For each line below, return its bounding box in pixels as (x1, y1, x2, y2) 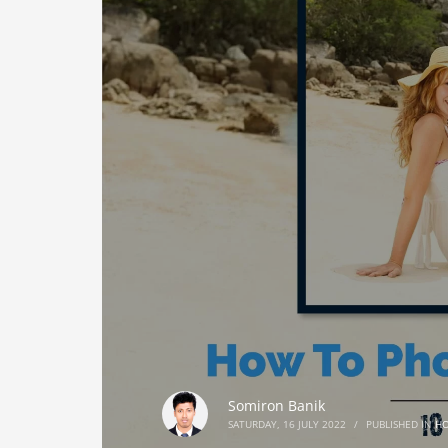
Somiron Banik (228, 396, 325, 415)
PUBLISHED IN (366, 417, 435, 431)
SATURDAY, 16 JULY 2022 (228, 417, 346, 431)
